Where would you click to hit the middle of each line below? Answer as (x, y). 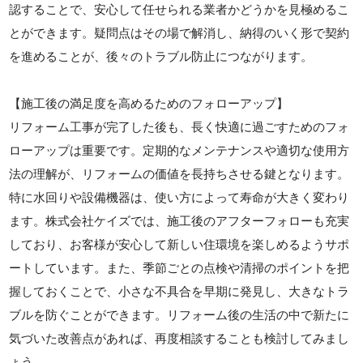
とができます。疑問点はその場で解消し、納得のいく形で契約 (179, 32)
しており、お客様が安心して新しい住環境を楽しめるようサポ (179, 244)
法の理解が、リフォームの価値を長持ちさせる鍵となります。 (179, 173)
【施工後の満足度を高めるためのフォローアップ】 (149, 103)
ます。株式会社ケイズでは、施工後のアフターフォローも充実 (179, 220)
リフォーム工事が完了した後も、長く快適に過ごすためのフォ (179, 126)
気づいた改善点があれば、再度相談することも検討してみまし (179, 338)
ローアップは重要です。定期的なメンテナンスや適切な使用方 (179, 150)
